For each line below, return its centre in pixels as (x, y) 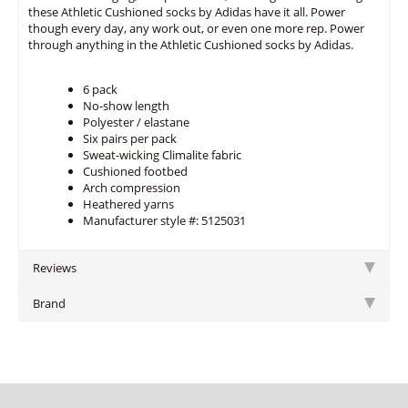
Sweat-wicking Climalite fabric (162, 155)
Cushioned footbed (135, 171)
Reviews (55, 268)
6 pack (100, 89)
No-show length (126, 106)
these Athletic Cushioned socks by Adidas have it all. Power (187, 12)
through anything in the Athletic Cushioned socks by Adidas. (191, 45)
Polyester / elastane (136, 122)
